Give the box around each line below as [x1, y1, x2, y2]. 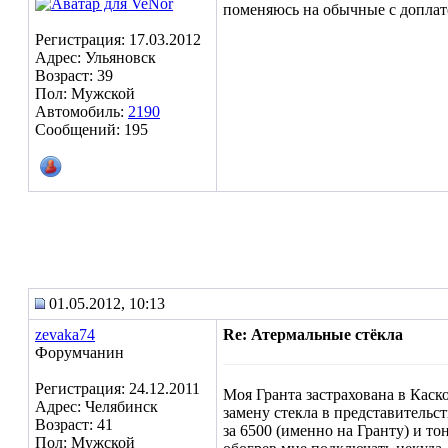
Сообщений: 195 [35, 121, 148, 138]
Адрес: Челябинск [35, 398, 158, 415]
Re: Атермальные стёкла [223, 326, 403, 343]
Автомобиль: [35, 103, 128, 120]
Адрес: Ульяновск [35, 49, 156, 66]
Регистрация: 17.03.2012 [35, 31, 201, 48]
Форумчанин [35, 344, 124, 361]
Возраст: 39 [35, 67, 113, 84]
